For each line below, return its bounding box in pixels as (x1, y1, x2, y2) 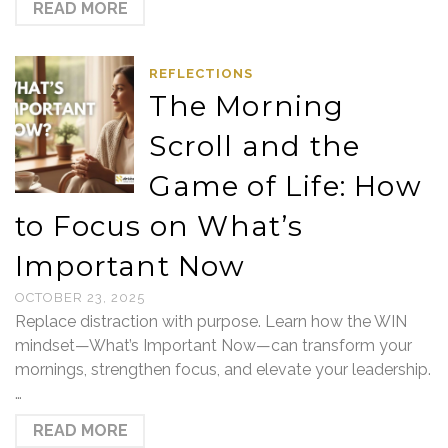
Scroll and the (149, 129, 361, 163)
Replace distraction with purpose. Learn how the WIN (15, 312, 407, 331)
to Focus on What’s (15, 209, 304, 243)
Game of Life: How (149, 169, 422, 203)
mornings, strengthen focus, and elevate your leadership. (15, 360, 431, 379)
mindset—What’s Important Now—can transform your (15, 336, 412, 355)
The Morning (149, 89, 345, 123)
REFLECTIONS (149, 66, 254, 81)
